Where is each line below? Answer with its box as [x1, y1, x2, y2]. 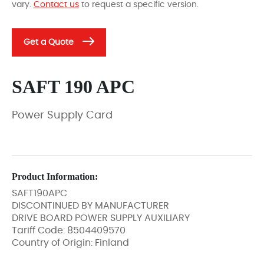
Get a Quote [24, 38, 74, 47]
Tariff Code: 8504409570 [12, 225, 126, 235]
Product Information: [12, 171, 98, 181]
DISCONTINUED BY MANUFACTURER [12, 200, 169, 210]
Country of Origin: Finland [12, 237, 129, 247]
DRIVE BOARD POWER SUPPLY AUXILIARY [12, 213, 190, 223]
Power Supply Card [12, 110, 113, 121]
